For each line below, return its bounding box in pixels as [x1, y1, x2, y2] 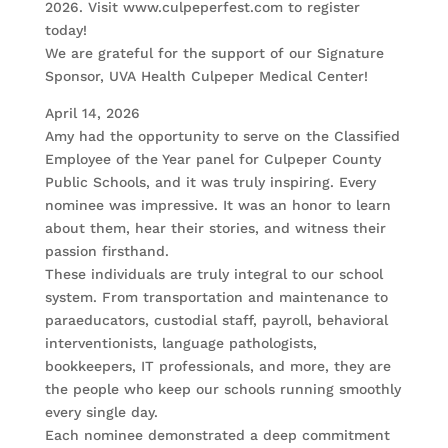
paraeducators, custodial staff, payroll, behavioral [44, 312, 388, 329]
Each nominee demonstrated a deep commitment [44, 427, 390, 444]
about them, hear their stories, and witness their [44, 220, 386, 237]
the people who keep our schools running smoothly [44, 381, 401, 398]
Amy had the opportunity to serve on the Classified [44, 128, 400, 145]
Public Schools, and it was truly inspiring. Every [44, 174, 376, 191]
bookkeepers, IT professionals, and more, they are [44, 358, 391, 375]
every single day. [44, 404, 158, 421]
